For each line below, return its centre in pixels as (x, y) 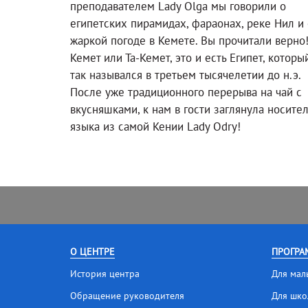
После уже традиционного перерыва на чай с (186, 92)
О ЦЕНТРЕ (92, 251)
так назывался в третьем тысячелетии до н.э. (185, 75)
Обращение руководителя (127, 295)
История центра (105, 273)
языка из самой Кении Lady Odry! (155, 126)
